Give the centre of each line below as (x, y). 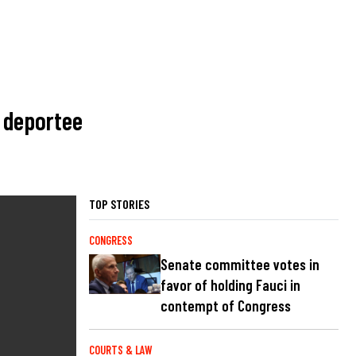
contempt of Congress (226, 305)
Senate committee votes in (240, 264)
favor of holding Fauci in (230, 284)
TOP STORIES (119, 203)
